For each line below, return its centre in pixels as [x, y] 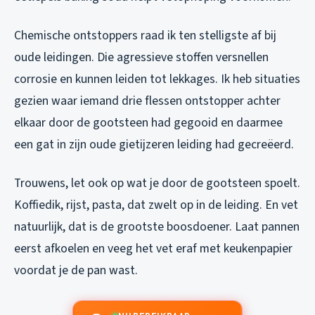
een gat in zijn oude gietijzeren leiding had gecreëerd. [154, 144]
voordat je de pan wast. [76, 270]
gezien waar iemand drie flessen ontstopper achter [147, 101]
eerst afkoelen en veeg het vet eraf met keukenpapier [153, 248]
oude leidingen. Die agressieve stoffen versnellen [141, 57]
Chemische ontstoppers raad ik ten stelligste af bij [145, 35]
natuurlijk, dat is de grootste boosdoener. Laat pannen [157, 226]
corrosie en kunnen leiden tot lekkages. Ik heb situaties [157, 79]
